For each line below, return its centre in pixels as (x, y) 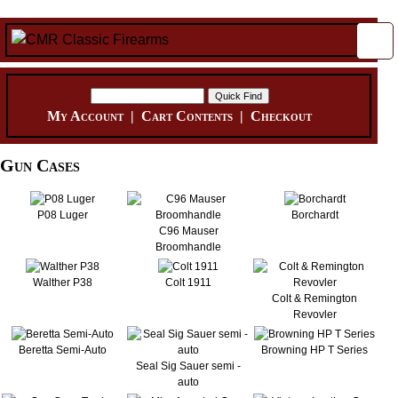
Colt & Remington (314, 299)
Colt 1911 (188, 283)
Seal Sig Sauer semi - (188, 366)
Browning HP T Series (314, 350)
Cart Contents (187, 116)
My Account (86, 116)
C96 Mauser (188, 231)
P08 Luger (63, 215)
